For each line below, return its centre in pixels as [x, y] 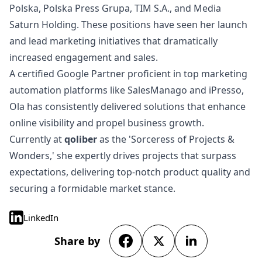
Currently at [37, 139]
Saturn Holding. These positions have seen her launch [128, 25]
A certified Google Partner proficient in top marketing [128, 74]
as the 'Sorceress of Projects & [167, 139]
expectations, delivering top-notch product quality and [130, 172]
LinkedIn [41, 218]
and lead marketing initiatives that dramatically [113, 41]
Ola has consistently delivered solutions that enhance [127, 106]
